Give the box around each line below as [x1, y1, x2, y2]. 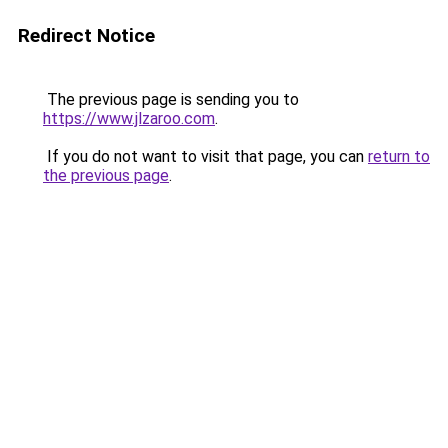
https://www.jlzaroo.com [43, 109, 215, 128]
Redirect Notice [18, 24, 155, 47]
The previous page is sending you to [43, 90, 299, 109]
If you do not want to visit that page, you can [43, 147, 368, 166]
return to [368, 147, 430, 166]
